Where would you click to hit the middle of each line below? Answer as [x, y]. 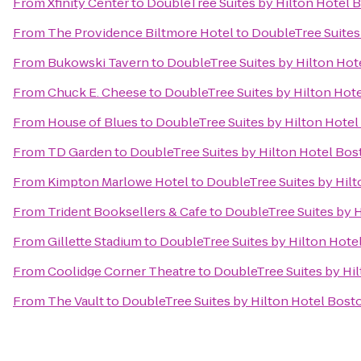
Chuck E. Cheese [97, 92]
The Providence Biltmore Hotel [141, 33]
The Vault [76, 301]
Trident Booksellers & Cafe [127, 212]
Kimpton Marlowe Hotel [118, 182]
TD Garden [80, 152]
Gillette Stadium [95, 241]
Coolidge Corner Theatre [122, 271]
